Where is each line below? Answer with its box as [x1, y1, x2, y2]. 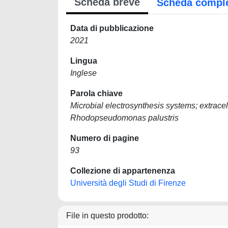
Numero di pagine [70, 134, 139, 142]
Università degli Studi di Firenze [70, 179, 186, 187]
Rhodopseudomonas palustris [70, 113, 179, 122]
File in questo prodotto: [66, 211, 149, 220]
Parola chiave [70, 89, 123, 98]
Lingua [70, 56, 97, 65]
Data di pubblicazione [70, 24, 154, 33]
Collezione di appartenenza [70, 166, 175, 175]
